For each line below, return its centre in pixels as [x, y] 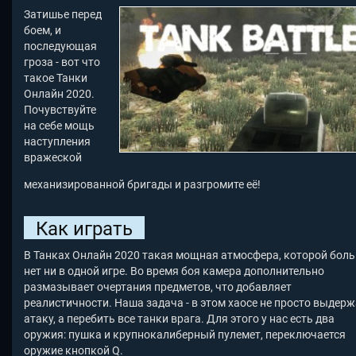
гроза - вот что [62, 62]
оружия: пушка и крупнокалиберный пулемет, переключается [185, 335]
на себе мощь [59, 126]
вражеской [53, 158]
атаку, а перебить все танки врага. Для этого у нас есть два [179, 319]
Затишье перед [63, 15]
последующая [60, 46]
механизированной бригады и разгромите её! [142, 185]
